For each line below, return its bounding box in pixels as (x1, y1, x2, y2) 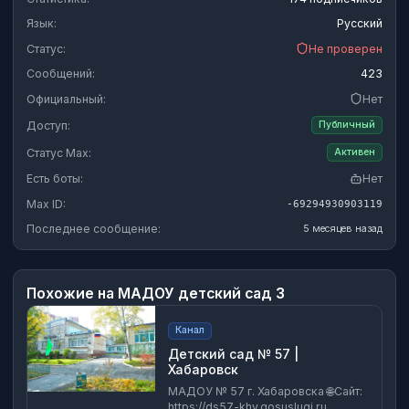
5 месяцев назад (303, 222, 383, 235)
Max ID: (26, 196, 66, 211)
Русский (337, 16, 383, 31)
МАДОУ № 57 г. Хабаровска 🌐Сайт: (168, 384, 327, 398)
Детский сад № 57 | (168, 346, 299, 362)
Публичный (319, 119, 375, 131)
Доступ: (26, 118, 70, 132)
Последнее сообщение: (26, 222, 161, 236)
